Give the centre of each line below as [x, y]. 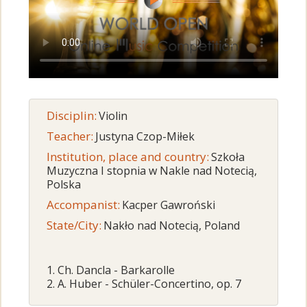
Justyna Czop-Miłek [145, 137]
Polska [64, 185]
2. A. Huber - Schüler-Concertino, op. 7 [144, 284]
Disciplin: [72, 116]
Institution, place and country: [128, 157]
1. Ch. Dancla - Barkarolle [111, 270]
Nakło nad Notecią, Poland [172, 226]
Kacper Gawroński [169, 205]
